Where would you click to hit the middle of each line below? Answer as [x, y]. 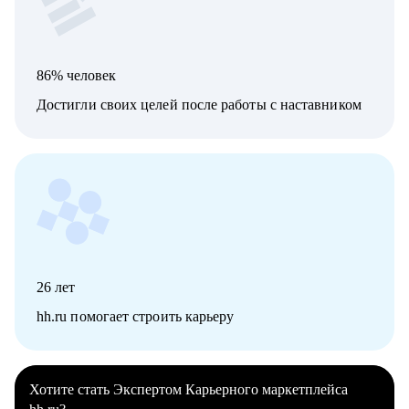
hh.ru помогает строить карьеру [136, 317]
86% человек [76, 76]
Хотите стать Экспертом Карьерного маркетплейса [189, 390]
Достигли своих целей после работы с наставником [199, 105]
